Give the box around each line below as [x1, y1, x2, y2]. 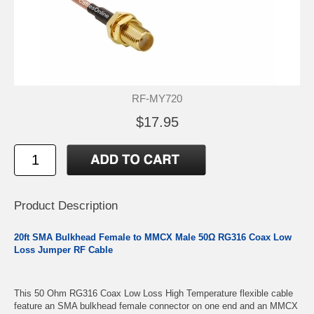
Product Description [14, 198, 118, 212]
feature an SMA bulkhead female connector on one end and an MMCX [14, 300, 298, 311]
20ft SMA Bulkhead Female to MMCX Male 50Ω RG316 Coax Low [14, 231, 292, 243]
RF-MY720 [132, 92, 182, 104]
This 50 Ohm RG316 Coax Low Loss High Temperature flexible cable [14, 287, 293, 299]
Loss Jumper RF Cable [14, 244, 116, 255]
